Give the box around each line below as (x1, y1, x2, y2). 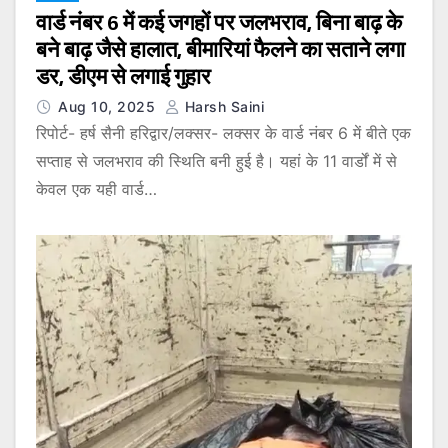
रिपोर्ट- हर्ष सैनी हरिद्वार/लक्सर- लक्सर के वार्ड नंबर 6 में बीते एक (36, 123, 411, 143)
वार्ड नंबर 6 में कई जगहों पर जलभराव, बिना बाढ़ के (36, 9, 402, 36)
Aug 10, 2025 (58, 98, 160, 115)
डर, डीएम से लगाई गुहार (36, 63, 211, 90)
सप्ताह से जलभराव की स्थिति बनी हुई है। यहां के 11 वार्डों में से (36, 151, 397, 171)
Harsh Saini (180, 98, 264, 115)
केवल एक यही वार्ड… (36, 179, 157, 199)
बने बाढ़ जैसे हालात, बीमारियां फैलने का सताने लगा (36, 36, 405, 63)
